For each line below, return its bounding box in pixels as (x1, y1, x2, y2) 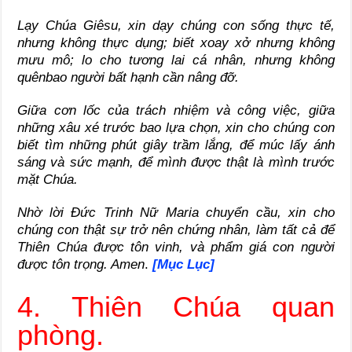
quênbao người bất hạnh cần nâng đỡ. (17, 70, 240, 86)
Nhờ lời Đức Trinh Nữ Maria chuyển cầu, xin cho (17, 205, 335, 221)
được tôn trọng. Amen (17, 257, 145, 273)
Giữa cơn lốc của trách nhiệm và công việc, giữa (17, 103, 335, 119)
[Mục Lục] (152, 257, 215, 273)
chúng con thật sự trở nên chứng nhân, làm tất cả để (17, 222, 335, 238)
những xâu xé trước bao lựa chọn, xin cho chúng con (17, 120, 335, 136)
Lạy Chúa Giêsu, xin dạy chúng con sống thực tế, (17, 18, 335, 34)
